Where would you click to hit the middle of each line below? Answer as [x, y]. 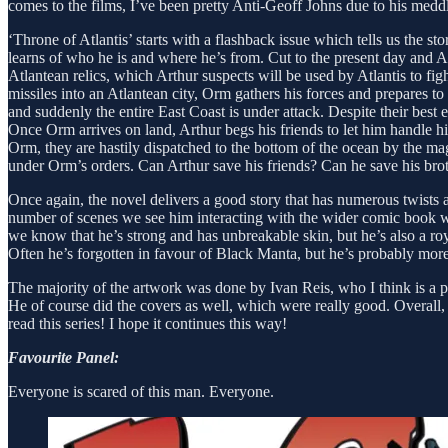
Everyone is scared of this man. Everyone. [141, 391]
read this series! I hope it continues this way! [147, 323]
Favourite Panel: [63, 357]
